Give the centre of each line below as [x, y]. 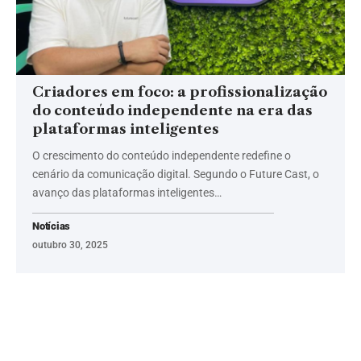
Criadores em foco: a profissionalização [180, 91]
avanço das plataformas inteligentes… [127, 192]
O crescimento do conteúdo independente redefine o [162, 155]
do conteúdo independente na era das [172, 110]
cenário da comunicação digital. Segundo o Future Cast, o [176, 174]
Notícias [52, 226]
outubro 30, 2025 [70, 245]
